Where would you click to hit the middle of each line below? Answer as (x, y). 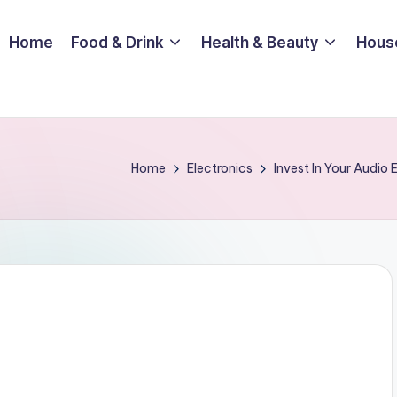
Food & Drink (117, 42)
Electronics (220, 168)
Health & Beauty (260, 42)
